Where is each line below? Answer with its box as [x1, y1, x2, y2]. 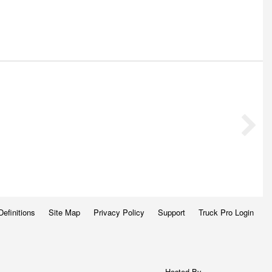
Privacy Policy [93, 206, 144, 218]
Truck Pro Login [198, 206, 254, 218]
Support [157, 206, 185, 218]
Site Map [48, 206, 80, 218]
